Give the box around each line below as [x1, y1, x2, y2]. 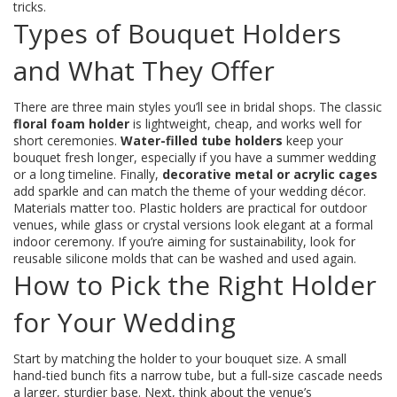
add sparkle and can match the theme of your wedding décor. [13, 183, 366, 199]
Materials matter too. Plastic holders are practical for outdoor [13, 199, 367, 216]
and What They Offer [13, 52, 275, 89]
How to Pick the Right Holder [13, 267, 377, 303]
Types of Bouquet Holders [13, 15, 341, 51]
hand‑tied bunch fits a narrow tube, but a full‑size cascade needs [13, 367, 383, 384]
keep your [283, 132, 343, 149]
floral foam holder [13, 115, 129, 132]
